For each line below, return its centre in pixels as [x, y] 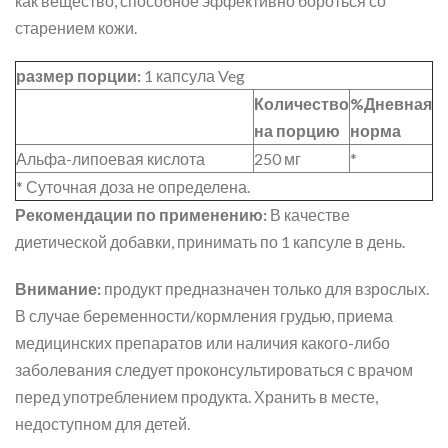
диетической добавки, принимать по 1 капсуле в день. [210, 241]
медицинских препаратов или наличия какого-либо [202, 342]
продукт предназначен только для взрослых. [265, 288]
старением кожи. [76, 27]
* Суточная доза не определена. [133, 186]
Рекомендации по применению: [141, 214]
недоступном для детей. [102, 423]
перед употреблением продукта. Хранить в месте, [196, 396]
